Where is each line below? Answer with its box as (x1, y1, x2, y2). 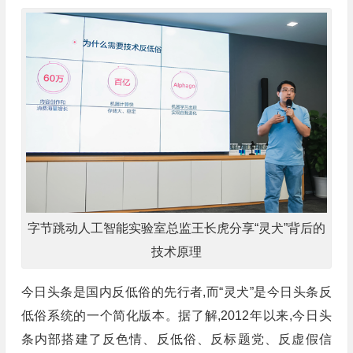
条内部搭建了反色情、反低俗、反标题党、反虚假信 (20, 332, 332, 346)
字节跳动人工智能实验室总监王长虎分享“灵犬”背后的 (27, 221, 325, 235)
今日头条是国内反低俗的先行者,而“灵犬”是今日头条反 (20, 284, 332, 299)
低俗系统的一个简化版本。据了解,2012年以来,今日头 (20, 308, 332, 322)
